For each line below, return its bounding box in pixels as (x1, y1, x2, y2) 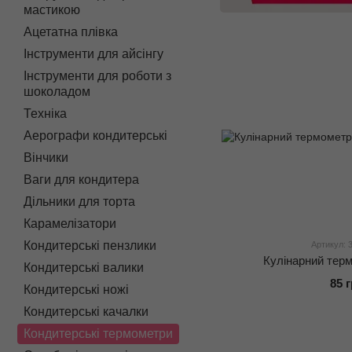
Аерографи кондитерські (24, 129, 167, 142)
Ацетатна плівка (24, 25, 118, 38)
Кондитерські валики (24, 261, 144, 274)
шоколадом (24, 85, 90, 98)
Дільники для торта (24, 195, 135, 208)
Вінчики (24, 151, 68, 164)
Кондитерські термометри (24, 327, 173, 340)
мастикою (24, 3, 80, 16)
